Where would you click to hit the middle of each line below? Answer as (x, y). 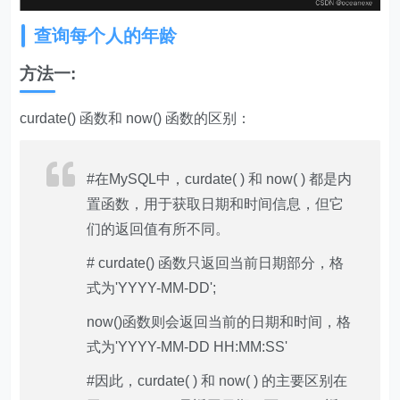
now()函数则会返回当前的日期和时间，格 (219, 322)
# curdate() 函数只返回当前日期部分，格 (216, 263)
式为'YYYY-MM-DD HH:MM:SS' (187, 347)
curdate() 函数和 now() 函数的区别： (136, 119)
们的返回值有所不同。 (158, 229)
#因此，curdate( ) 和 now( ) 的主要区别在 (217, 381)
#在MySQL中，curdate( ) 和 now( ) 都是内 (220, 179)
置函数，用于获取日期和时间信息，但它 (216, 204)
